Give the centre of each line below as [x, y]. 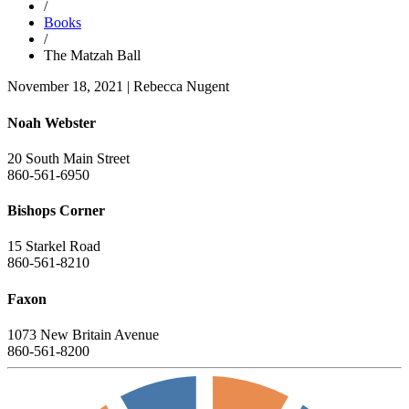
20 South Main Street [68, 158]
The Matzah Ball [92, 56]
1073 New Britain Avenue [83, 334]
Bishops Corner [56, 211]
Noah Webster [52, 122]
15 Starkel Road [54, 246]
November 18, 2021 [65, 87]
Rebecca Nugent [181, 87]
